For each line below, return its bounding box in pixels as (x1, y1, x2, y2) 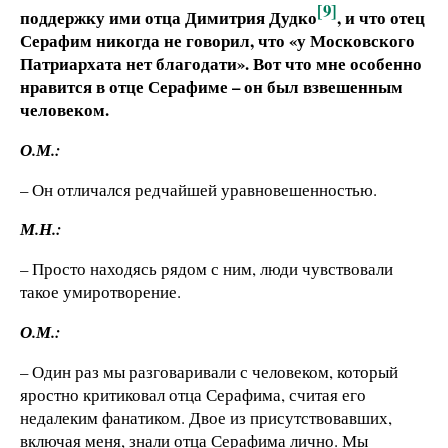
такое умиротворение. (20, 280, 181, 304)
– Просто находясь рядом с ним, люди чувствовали (20, 257, 393, 281)
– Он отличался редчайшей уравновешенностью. (20, 177, 377, 201)
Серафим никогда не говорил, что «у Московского (20, 27, 415, 53)
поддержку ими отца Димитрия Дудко (20, 4, 317, 30)
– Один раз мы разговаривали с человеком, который (20, 359, 398, 383)
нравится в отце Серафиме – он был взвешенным (20, 73, 403, 99)
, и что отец (337, 4, 425, 30)
